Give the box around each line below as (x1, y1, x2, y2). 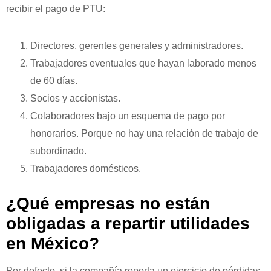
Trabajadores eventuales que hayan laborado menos (30, 57, 256, 68)
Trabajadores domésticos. (30, 163, 141, 174)
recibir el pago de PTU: (6, 3, 105, 14)
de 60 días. (30, 75, 77, 86)
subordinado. (30, 145, 87, 156)
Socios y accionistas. (30, 93, 120, 103)
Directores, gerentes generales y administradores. (30, 40, 243, 51)
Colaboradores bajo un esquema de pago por (30, 110, 225, 121)
